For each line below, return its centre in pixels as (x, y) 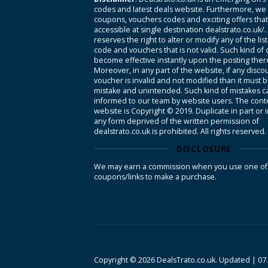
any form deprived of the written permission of (176, 121)
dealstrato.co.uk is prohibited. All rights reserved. (180, 131)
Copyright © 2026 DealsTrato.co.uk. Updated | (176, 260)
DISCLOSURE (204, 148)
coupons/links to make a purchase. (155, 176)
